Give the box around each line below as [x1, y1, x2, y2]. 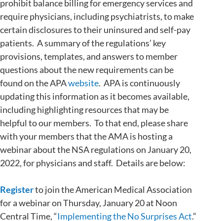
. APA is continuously [99, 77, 180, 88]
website [68, 77, 99, 88]
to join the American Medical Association [34, 184, 192, 195]
